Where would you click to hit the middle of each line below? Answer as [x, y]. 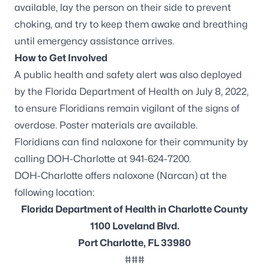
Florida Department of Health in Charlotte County [134, 209]
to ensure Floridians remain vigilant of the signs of [127, 108]
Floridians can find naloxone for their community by [131, 142]
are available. [166, 125]
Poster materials [97, 125]
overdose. [37, 125]
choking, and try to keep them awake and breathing [131, 24]
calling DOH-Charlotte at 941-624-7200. [103, 159]
